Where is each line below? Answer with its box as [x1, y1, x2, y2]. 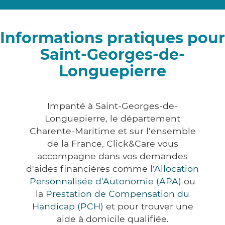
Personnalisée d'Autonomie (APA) [30, 175, 181, 186]
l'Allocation [150, 163, 199, 174]
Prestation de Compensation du [46, 188, 189, 199]
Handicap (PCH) [32, 200, 103, 211]
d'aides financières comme [26, 163, 150, 174]
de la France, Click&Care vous [47, 138, 178, 149]
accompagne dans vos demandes [37, 150, 188, 161]
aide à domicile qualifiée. [56, 213, 169, 224]
